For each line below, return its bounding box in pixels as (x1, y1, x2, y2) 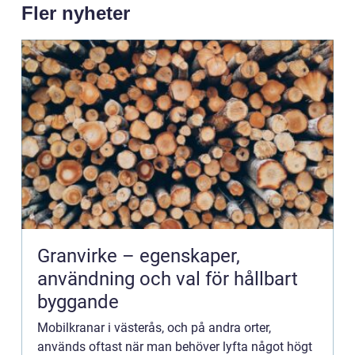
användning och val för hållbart (37, 267, 298, 290)
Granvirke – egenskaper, (37, 244, 240, 267)
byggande (37, 290, 119, 313)
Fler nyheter (21, 2, 130, 24)
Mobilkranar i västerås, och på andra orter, (37, 319, 271, 335)
